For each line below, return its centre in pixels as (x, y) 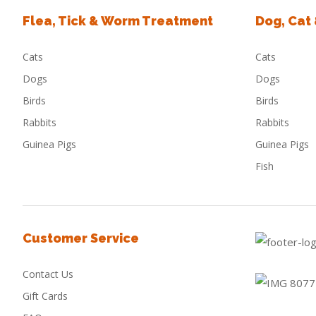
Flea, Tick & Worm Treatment (118, 21)
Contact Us (48, 274)
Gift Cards (45, 296)
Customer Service (81, 238)
